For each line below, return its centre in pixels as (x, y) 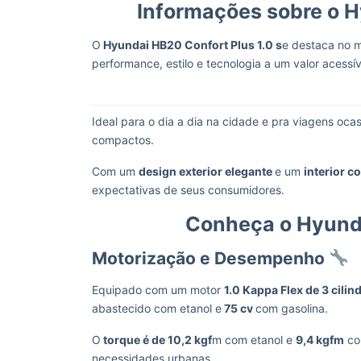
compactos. (124, 140)
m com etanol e (254, 340)
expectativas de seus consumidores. (188, 190)
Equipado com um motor (158, 290)
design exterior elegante (207, 171)
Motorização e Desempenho (208, 258)
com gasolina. (293, 308)
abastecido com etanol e (157, 308)
